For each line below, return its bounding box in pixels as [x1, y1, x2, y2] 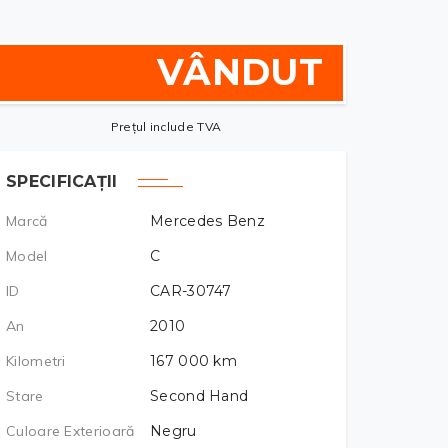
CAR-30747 [150, 282, 232, 300]
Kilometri [6, 352, 66, 370]
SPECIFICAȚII [6, 172, 118, 191]
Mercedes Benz [150, 212, 265, 230]
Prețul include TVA [110, 119, 222, 134]
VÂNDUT [157, 50, 323, 94]
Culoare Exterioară [6, 422, 135, 440]
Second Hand [150, 387, 249, 405]
